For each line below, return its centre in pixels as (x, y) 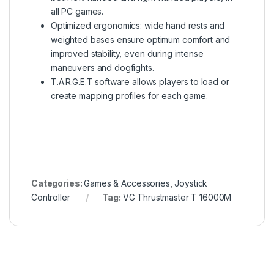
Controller (51, 198)
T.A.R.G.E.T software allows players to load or (140, 82)
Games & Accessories (127, 183)
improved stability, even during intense (127, 54)
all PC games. (77, 12)
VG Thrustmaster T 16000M (177, 198)
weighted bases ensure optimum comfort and (141, 40)
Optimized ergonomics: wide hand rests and (138, 26)
